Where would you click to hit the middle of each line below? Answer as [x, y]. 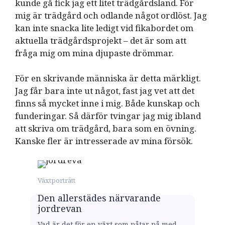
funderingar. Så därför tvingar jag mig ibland [108, 116]
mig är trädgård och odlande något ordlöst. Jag [111, 15]
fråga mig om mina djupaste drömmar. [94, 53]
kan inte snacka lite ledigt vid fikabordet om [104, 28]
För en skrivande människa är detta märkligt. [108, 78]
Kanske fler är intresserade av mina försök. [104, 141]
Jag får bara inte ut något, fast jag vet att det [105, 91]
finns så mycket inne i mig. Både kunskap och [107, 103]
